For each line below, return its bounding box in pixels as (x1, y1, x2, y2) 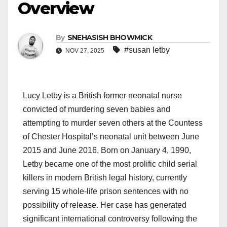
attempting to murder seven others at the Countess (23, 119, 203, 128)
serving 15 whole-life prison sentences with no (23, 187, 188, 196)
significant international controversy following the (23, 214, 197, 223)
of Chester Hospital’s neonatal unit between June (23, 132, 199, 141)
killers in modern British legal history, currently (23, 173, 187, 182)
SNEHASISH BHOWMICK (67, 33, 153, 43)
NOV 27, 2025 (64, 47, 106, 55)
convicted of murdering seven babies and (23, 105, 170, 114)
